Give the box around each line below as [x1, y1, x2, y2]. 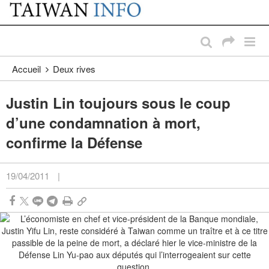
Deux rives [53, 62, 95, 76]
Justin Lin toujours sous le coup [6, 92, 231, 113]
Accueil [12, 62, 41, 76]
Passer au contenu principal [10, 6, 116, 18]
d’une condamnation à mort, [6, 112, 201, 133]
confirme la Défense [6, 132, 142, 153]
